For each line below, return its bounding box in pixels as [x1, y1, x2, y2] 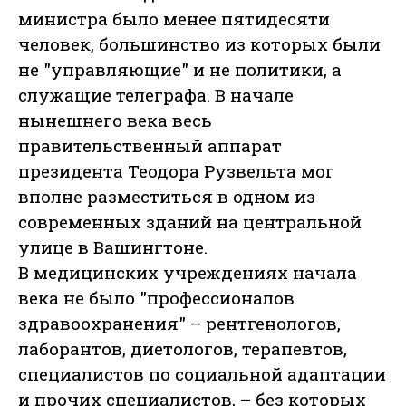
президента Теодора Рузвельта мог [18, 159, 334, 183]
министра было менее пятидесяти [18, 7, 330, 31]
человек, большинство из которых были [18, 33, 381, 56]
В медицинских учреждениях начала [18, 261, 357, 285]
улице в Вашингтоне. [18, 236, 208, 259]
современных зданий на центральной [18, 210, 362, 234]
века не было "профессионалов [18, 286, 295, 310]
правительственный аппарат [18, 134, 282, 158]
